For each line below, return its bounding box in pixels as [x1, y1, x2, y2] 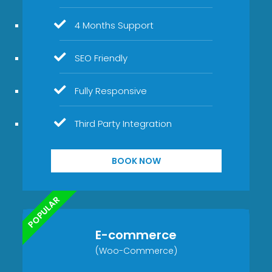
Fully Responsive [75, 84, 148, 97]
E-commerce [95, 226, 177, 243]
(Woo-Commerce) [95, 244, 177, 257]
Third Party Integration [75, 117, 172, 130]
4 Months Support [75, 18, 154, 32]
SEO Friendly [75, 51, 128, 64]
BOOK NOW [111, 154, 161, 167]
